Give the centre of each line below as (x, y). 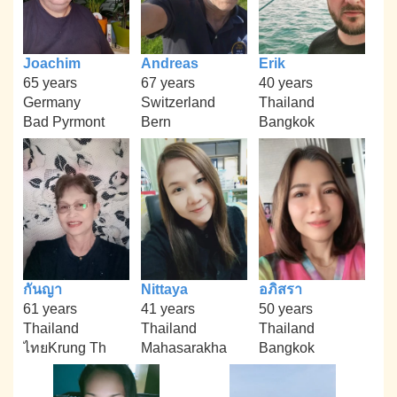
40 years (285, 83)
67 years (167, 83)
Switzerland (178, 103)
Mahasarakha (183, 347)
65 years (51, 83)
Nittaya (164, 289)
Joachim (52, 64)
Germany (52, 103)
